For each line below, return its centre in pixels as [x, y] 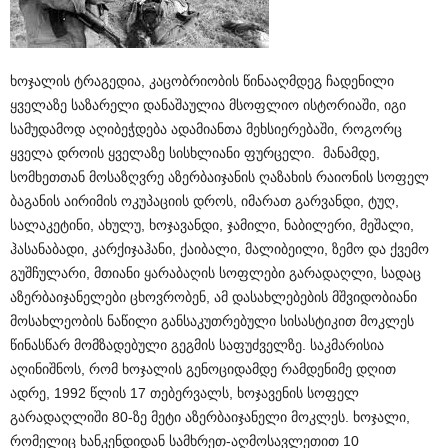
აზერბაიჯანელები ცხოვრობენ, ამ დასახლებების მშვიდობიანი [213, 297]
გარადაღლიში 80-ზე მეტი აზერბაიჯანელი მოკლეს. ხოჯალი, [210, 417]
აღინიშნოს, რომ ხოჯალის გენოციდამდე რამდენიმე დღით [203, 369]
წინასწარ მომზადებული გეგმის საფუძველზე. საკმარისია [197, 345]
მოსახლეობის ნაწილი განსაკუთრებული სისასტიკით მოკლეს [212, 321]
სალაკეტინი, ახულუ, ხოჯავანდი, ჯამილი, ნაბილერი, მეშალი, [212, 225]
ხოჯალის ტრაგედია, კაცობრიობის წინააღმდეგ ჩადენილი [202, 81]
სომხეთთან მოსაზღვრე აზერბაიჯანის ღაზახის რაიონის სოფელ [219, 177]
